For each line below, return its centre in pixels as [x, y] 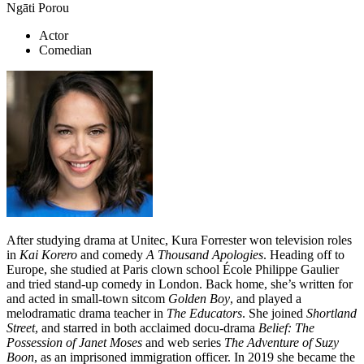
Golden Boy [199, 299]
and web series [185, 343]
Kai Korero [50, 255]
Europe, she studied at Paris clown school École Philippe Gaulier [173, 270]
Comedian [65, 50]
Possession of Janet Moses [76, 343]
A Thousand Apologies [205, 255]
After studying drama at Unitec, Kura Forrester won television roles [179, 240]
